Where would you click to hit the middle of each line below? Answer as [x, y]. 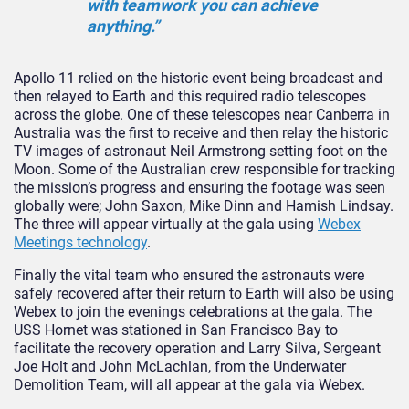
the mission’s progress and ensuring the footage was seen [199, 188]
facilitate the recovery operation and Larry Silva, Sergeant [197, 349]
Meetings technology [80, 243]
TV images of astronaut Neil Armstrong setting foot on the [200, 152]
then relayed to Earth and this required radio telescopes [190, 97]
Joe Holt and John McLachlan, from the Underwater [180, 367]
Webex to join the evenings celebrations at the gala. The [193, 312]
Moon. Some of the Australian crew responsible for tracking [204, 170]
